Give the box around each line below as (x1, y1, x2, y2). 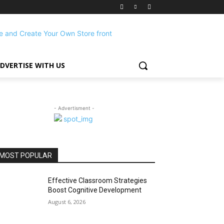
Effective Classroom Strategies (48, 176, 147, 184)
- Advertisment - (53, 105, 94, 111)
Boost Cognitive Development (48, 186, 142, 194)
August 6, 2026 (48, 198, 86, 205)
